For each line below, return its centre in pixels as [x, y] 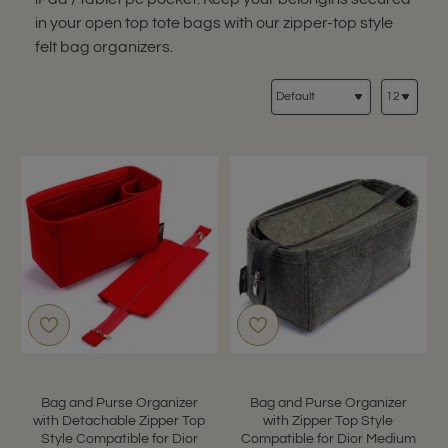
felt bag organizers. [104, 47]
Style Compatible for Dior [119, 438]
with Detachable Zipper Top [119, 420]
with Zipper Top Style [328, 420]
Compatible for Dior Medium [328, 438]
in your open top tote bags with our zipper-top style [214, 23]
